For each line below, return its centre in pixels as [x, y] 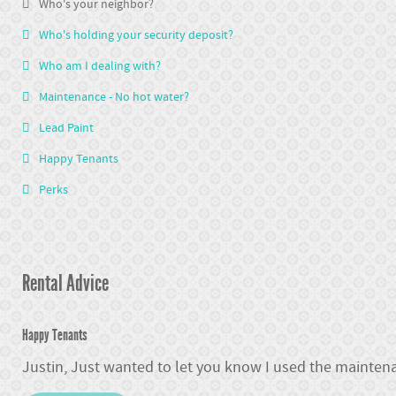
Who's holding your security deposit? [136, 35]
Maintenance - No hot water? [114, 97]
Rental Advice [65, 283]
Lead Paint [66, 128]
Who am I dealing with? [100, 66]
